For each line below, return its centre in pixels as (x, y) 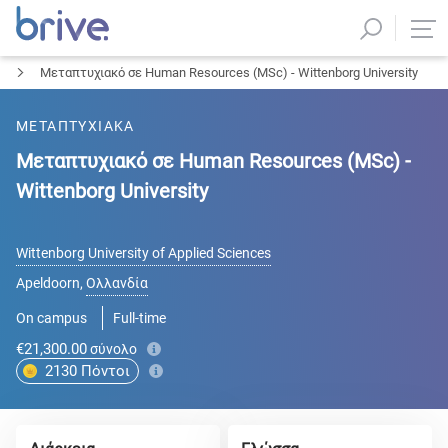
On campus (51, 318)
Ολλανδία (117, 283)
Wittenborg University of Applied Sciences (143, 253)
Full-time (139, 318)
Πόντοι (105, 371)
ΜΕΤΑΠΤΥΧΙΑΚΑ (75, 126)
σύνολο (113, 349)
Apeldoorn (48, 283)
